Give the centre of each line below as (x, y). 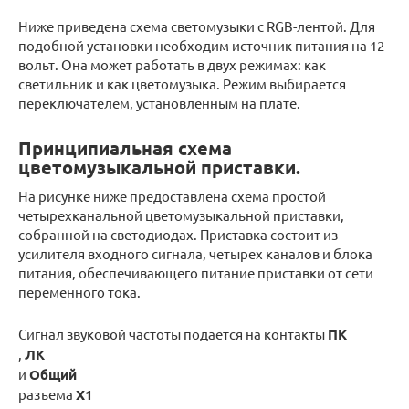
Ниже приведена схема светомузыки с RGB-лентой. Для (197, 26)
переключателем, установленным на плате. (159, 103)
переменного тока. (79, 292)
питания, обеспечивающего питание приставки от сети (196, 273)
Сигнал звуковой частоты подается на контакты (173, 334)
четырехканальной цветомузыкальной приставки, (181, 215)
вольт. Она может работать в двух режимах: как (172, 65)
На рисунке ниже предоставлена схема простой (172, 196)
